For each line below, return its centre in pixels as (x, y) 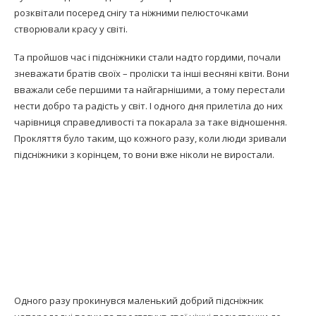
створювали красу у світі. (71, 29)
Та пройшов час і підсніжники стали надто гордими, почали (147, 57)
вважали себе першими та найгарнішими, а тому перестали (150, 90)
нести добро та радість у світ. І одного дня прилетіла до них (148, 106)
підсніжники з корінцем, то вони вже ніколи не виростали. (144, 155)
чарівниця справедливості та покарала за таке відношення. (151, 122)
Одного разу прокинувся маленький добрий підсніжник (139, 301)
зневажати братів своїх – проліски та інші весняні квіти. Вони (152, 74)
